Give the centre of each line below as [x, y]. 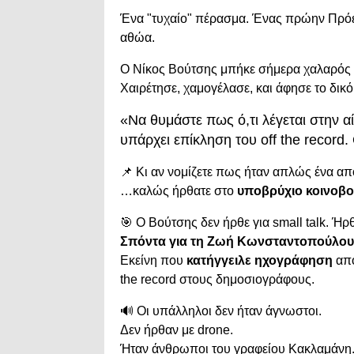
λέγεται [286, 120]
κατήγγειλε [220, 260]
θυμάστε [178, 120]
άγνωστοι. [294, 311]
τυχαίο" [173, 18]
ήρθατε [193, 190]
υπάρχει [147, 139]
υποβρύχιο [271, 190]
